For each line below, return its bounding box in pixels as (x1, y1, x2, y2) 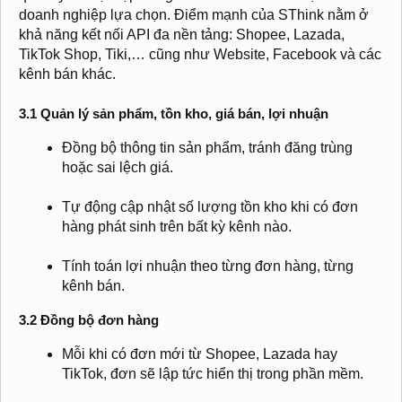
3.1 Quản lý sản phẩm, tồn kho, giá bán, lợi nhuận (19, 105, 328, 121)
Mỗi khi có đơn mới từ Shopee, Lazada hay (62, 345, 337, 362)
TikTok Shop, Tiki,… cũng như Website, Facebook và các (19, 46, 381, 62)
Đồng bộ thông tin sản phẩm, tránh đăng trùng (62, 139, 353, 155)
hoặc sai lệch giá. (62, 159, 173, 175)
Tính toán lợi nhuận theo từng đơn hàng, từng (62, 258, 354, 274)
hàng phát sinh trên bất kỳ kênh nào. (62, 218, 292, 234)
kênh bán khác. (19, 66, 116, 82)
